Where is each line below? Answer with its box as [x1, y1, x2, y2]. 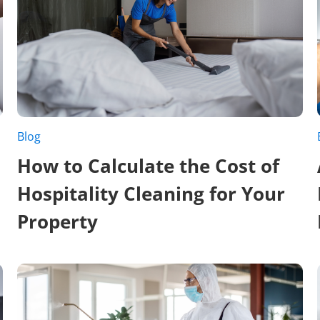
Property [16, 208, 98, 234]
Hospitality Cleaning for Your [16, 180, 285, 206]
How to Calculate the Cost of [16, 152, 279, 179]
